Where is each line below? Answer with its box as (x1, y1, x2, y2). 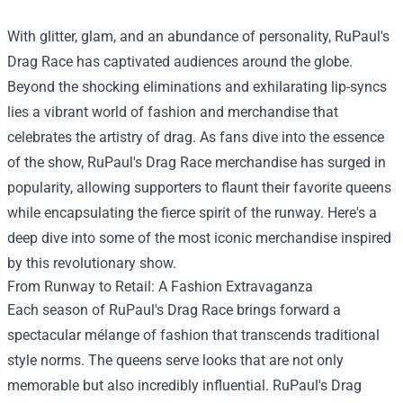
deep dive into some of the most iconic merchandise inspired (7, 228, 391, 246)
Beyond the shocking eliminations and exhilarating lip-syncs (7, 77, 387, 95)
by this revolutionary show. (7, 254, 176, 272)
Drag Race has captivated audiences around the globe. (7, 52, 353, 70)
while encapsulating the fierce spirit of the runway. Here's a (7, 203, 377, 221)
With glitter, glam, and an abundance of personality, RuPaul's (7, 27, 390, 45)
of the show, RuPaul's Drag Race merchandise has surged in (7, 153, 386, 171)
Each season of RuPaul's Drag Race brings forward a (7, 300, 341, 318)
